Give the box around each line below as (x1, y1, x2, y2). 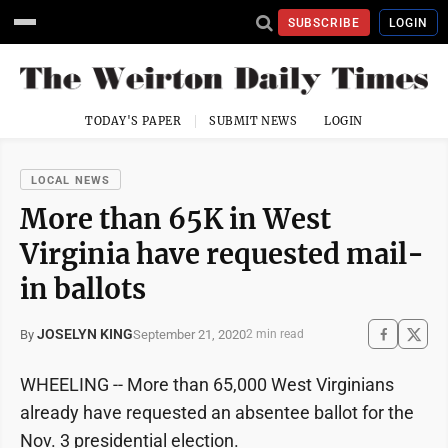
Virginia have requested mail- (20, 237, 424, 272)
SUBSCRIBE (287, 15, 361, 30)
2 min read (246, 327, 304, 342)
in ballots (20, 272, 146, 307)
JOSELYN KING (37, 326, 133, 343)
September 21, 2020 (133, 326, 246, 342)
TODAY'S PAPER (85, 114, 182, 129)
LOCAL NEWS (31, 174, 110, 188)
